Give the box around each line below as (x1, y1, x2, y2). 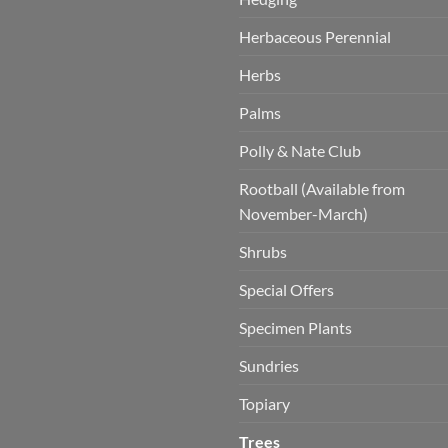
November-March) (239, 203, 368, 223)
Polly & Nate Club (239, 140, 361, 160)
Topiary (239, 393, 290, 413)
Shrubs (239, 241, 287, 261)
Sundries (239, 355, 299, 375)
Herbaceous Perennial (239, 26, 391, 46)
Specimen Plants (239, 317, 352, 337)
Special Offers (239, 279, 334, 299)
